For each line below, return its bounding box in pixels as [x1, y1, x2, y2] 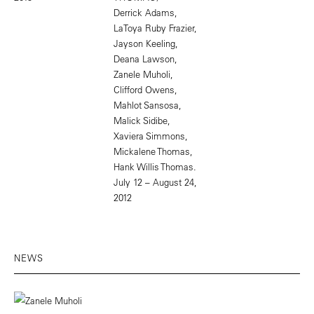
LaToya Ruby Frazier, [113, 21, 197, 34]
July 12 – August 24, [113, 175, 197, 188]
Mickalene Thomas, [113, 144, 193, 157]
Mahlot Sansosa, [113, 98, 182, 111]
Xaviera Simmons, [113, 129, 188, 142]
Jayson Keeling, [113, 36, 178, 49]
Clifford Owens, [113, 83, 177, 95]
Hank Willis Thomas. [113, 160, 196, 172]
